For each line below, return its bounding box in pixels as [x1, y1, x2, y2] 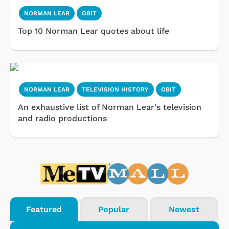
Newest [168, 204, 199, 215]
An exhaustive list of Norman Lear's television [18, 102, 201, 112]
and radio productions [18, 113, 107, 123]
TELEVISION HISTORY [82, 85, 149, 93]
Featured [26, 204, 62, 215]
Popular [98, 204, 130, 215]
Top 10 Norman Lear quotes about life [18, 26, 169, 36]
